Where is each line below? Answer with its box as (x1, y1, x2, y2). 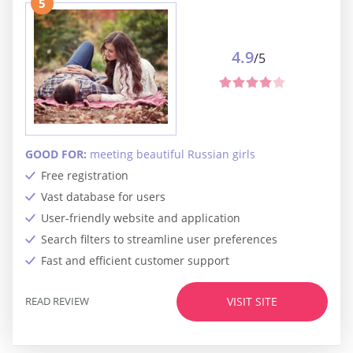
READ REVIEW (25, 294, 89, 309)
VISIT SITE (227, 294, 277, 310)
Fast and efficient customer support (41, 252, 229, 268)
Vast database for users (41, 188, 165, 204)
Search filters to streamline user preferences (41, 231, 277, 247)
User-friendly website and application (41, 210, 240, 225)
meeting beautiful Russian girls (90, 146, 255, 162)
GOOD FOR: (25, 146, 90, 162)
